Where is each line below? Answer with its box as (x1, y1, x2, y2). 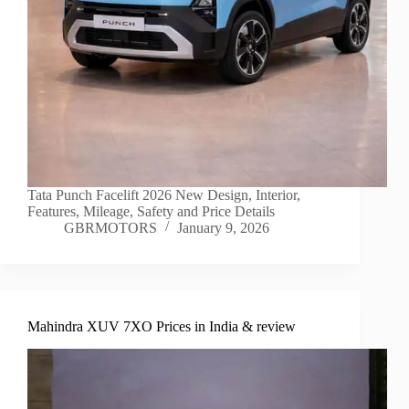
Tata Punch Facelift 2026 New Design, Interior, (27, 187, 300, 204)
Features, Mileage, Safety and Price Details (27, 204, 275, 220)
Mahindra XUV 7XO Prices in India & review (27, 319, 296, 335)
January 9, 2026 (177, 220, 269, 236)
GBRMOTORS (64, 220, 157, 236)
